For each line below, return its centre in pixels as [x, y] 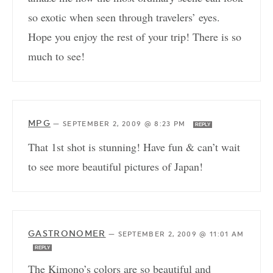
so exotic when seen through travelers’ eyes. [124, 17]
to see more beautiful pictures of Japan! [115, 166]
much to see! [56, 56]
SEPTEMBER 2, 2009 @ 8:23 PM [125, 124]
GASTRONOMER [67, 233]
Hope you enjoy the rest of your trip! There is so [135, 36]
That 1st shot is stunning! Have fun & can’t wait [134, 147]
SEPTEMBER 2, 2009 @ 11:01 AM [181, 234]
